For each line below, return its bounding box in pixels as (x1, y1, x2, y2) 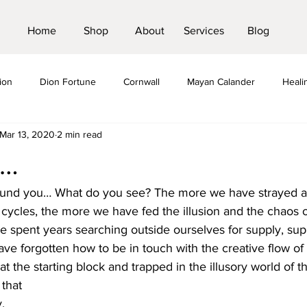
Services (184, 25, 224, 36)
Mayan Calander (187, 75, 255, 87)
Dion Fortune (40, 75, 96, 87)
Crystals (34, 130, 67, 142)
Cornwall (123, 75, 160, 87)
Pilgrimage (260, 130, 304, 142)
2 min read (57, 128, 102, 140)
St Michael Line (169, 130, 232, 142)
